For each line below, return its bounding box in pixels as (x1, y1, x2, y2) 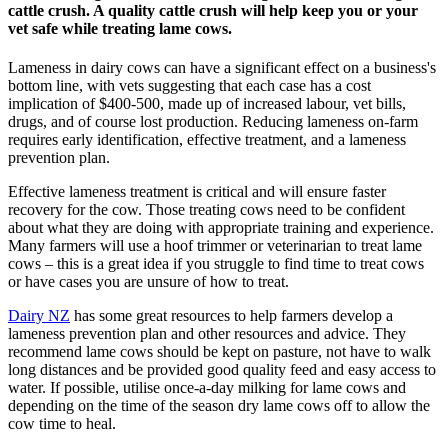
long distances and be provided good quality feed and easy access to (8, 361, 436, 379)
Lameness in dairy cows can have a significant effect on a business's (8, 59, 436, 77)
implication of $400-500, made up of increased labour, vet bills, (8, 95, 406, 113)
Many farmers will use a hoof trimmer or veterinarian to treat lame (8, 237, 422, 255)
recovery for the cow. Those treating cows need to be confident (8, 201, 405, 219)
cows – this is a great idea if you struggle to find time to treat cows (8, 255, 424, 273)
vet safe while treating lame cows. (8, 20, 232, 38)
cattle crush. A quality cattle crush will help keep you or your (8, 2, 418, 20)
